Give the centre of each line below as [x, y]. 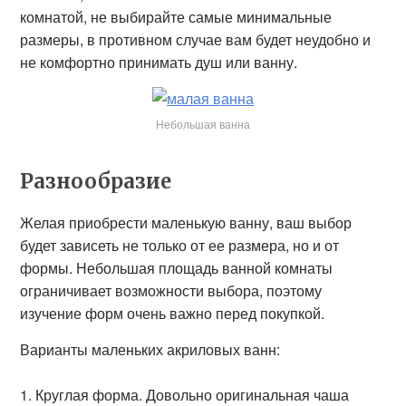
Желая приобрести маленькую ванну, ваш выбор [186, 222]
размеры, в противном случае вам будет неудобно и [196, 39]
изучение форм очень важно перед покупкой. [173, 313]
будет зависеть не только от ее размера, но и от [180, 245]
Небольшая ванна [203, 124]
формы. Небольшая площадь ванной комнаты [177, 268]
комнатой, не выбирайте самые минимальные [176, 17]
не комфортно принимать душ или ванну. [159, 62]
